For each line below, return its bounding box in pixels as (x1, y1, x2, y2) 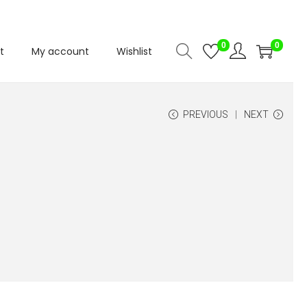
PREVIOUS (183, 109, 228, 120)
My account (32, 45, 89, 58)
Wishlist (116, 45, 152, 58)
